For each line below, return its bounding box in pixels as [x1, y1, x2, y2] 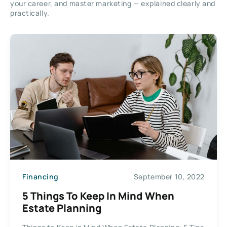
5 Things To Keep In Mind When [22, 188, 174, 203]
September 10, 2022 [133, 172, 205, 181]
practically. [10, 8, 50, 18]
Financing [22, 172, 59, 181]
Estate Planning [22, 201, 101, 215]
